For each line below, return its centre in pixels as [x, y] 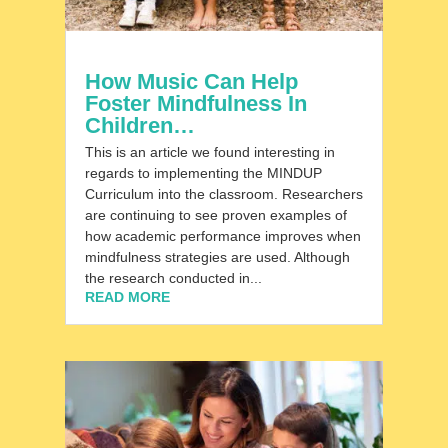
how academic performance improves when [222, 235]
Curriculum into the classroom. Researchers [223, 193]
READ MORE [127, 296]
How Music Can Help [191, 81]
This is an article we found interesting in [209, 151]
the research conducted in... [173, 277]
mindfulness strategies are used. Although [217, 256]
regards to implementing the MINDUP [203, 172]
